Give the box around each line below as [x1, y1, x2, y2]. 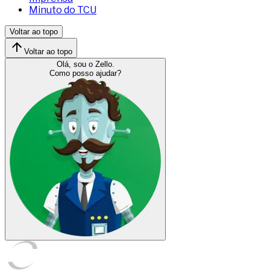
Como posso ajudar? [49, 68, 121, 78]
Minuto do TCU [29, 4, 96, 16]
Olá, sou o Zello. [56, 59, 115, 69]
